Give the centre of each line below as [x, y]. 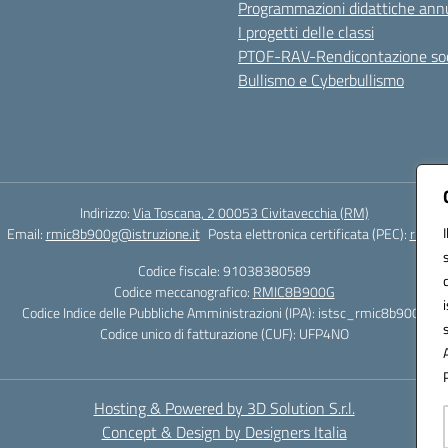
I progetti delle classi [306, 32]
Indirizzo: [106, 212]
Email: [26, 233]
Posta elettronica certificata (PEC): [308, 233]
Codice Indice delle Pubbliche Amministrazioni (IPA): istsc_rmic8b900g [224, 312]
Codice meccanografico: [183, 291]
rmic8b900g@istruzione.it [122, 233]
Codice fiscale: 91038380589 [224, 270]
